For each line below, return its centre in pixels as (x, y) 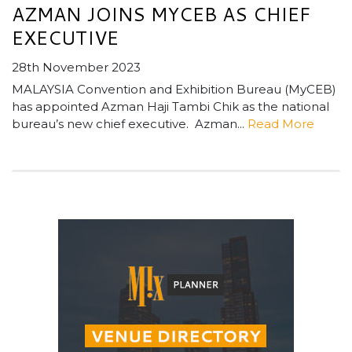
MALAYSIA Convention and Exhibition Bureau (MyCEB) (174, 90)
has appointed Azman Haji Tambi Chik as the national (170, 107)
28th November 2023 (76, 68)
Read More (281, 124)
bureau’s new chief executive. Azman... (130, 124)
